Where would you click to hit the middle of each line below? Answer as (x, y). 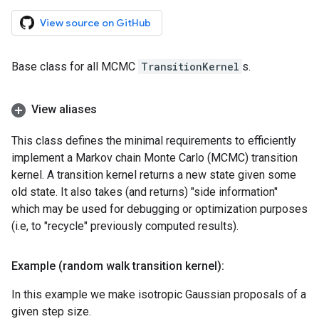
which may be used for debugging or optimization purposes (159, 209)
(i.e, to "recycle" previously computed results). (125, 226)
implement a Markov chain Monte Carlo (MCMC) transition (155, 158)
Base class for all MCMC (75, 67)
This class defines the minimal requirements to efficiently (154, 141)
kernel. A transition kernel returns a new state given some (154, 175)
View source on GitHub (95, 23)
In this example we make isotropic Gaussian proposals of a (159, 294)
